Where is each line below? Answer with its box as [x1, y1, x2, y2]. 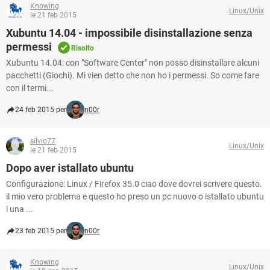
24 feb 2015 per [15, 105, 66, 114]
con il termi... [6, 83, 54, 93]
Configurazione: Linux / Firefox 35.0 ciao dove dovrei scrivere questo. [6, 179, 262, 189]
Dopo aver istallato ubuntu [6, 162, 134, 174]
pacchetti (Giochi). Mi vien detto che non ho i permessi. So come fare [6, 71, 259, 80]
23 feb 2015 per [15, 227, 66, 235]
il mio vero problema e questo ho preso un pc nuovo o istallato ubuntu [6, 192, 264, 201]
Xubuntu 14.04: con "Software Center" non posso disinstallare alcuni [6, 58, 259, 67]
